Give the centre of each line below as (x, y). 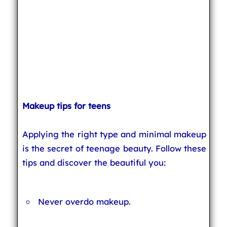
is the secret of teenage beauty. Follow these (114, 148)
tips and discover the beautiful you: (94, 162)
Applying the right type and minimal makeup (114, 134)
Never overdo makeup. (85, 201)
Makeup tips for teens (66, 106)
